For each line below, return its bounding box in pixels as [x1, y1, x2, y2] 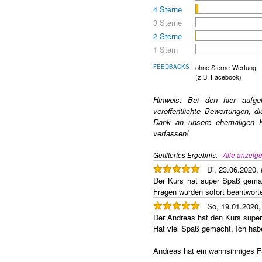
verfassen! [153, 127, 189, 139]
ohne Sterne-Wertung [195, 62, 256, 72]
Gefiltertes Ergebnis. [153, 150, 223, 160]
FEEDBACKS [153, 62, 189, 71]
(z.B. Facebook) [195, 71, 242, 81]
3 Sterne [153, 16, 182, 28]
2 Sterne [153, 30, 182, 42]
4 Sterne [153, 3, 182, 15]
